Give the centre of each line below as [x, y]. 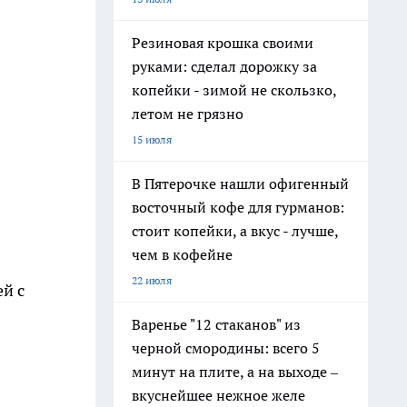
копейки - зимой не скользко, [234, 90]
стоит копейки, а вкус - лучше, [235, 231]
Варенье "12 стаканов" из [216, 324]
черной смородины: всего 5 [226, 348]
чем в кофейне [182, 254]
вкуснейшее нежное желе [218, 395]
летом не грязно [188, 114]
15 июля [152, 139]
